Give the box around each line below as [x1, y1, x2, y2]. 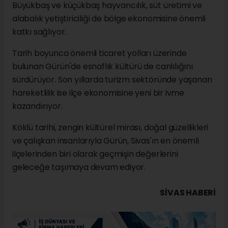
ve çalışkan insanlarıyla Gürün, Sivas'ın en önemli [12, 135, 199, 147]
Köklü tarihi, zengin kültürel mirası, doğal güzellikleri [12, 122, 209, 134]
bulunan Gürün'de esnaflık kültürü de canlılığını [12, 61, 193, 73]
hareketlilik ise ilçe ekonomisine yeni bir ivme [12, 87, 184, 99]
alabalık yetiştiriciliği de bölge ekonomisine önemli [12, 13, 206, 25]
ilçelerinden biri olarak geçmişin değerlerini [12, 148, 178, 160]
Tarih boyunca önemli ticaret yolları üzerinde [12, 47, 187, 60]
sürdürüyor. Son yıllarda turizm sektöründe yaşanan [12, 74, 212, 86]
